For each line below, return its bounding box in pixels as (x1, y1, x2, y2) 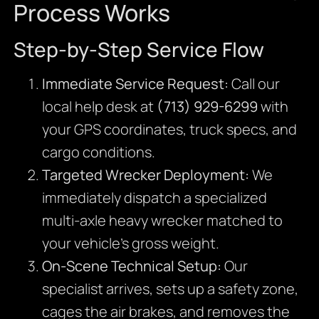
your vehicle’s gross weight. (41, 233, 219, 253)
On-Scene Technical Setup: (41, 256, 221, 276)
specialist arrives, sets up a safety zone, (41, 278, 298, 298)
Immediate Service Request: (41, 73, 229, 93)
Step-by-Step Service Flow (13, 35, 264, 63)
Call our (228, 73, 280, 93)
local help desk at (41, 96, 157, 116)
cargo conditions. (41, 142, 155, 162)
